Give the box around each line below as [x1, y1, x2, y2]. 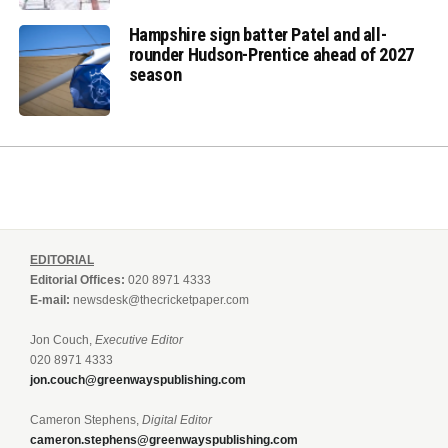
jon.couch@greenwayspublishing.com [30, 373, 246, 388]
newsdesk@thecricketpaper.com [73, 293, 249, 308]
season [128, 64, 182, 86]
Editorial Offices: [30, 273, 125, 288]
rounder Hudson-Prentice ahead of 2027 [128, 44, 414, 66]
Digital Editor [142, 413, 212, 428]
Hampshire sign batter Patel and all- [128, 24, 387, 46]
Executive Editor [95, 333, 183, 348]
